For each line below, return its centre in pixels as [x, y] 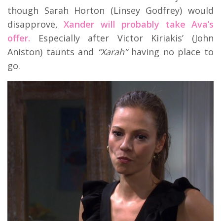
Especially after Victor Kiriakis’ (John [122, 38]
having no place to [171, 52]
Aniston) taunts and [51, 52]
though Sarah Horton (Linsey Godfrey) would [110, 10]
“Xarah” [111, 52]
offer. [19, 38]
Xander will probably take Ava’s [139, 24]
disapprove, [36, 24]
